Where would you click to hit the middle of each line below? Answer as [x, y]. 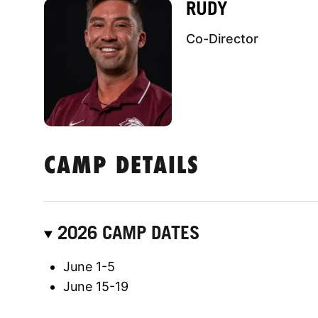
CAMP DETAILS [122, 167]
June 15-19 [96, 286]
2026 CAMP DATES [129, 232]
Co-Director [222, 38]
